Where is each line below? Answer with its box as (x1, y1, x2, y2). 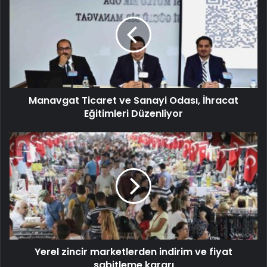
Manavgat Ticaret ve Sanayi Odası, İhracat (29, 93, 238, 107)
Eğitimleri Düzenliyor (84, 106, 183, 120)
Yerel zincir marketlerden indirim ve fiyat (35, 244, 232, 259)
